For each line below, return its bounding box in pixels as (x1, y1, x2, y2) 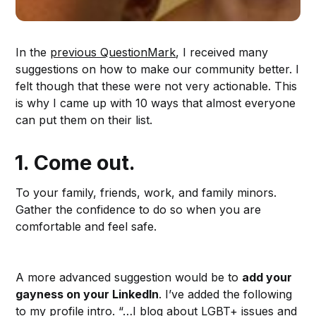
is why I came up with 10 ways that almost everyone (16, 96, 296, 111)
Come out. (34, 150, 136, 176)
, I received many (176, 45, 269, 60)
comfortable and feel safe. (16, 219, 157, 234)
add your (242, 270, 293, 285)
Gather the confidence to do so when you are (16, 202, 262, 217)
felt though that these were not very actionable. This (16, 79, 298, 94)
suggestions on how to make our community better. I (16, 62, 300, 77)
